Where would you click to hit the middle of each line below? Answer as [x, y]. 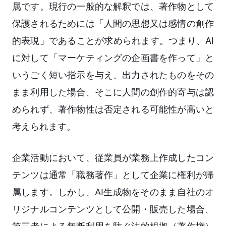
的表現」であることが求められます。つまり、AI [113, 41]
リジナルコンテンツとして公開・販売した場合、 [113, 209]
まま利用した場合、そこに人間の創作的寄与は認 [113, 92]
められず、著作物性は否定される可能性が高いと [113, 109]
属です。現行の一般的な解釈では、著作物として [113, 7]
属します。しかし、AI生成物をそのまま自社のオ [113, 192]
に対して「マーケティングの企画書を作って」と [113, 58]
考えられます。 [44, 127]
